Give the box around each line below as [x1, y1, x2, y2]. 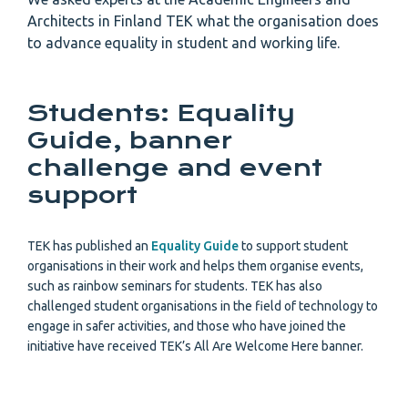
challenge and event [27, 154, 322, 182]
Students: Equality [27, 99, 295, 127]
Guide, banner [27, 127, 232, 155]
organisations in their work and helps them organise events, [27, 259, 363, 274]
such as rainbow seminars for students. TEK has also [27, 279, 322, 294]
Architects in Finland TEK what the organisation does [27, 13, 379, 30]
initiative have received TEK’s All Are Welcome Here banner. [27, 339, 363, 354]
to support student [239, 239, 348, 254]
